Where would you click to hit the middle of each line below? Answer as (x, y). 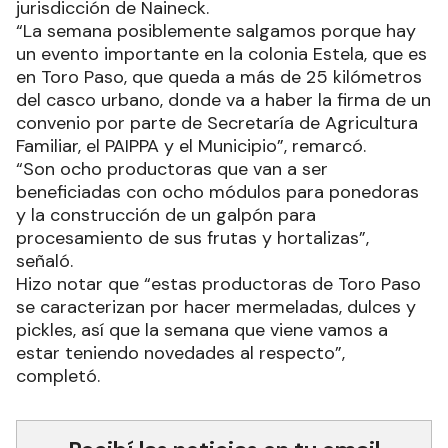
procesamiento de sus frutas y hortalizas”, (192, 238)
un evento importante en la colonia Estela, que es (221, 54)
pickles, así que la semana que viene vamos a (202, 330)
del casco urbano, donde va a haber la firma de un (223, 100)
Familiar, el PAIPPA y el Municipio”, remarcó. (193, 146)
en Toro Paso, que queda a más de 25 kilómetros (219, 77)
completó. (60, 376)
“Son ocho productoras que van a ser (172, 169)
